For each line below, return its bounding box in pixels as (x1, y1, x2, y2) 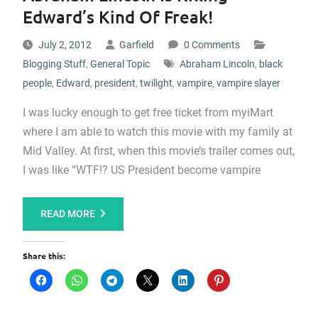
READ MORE (40, 208, 95, 219)
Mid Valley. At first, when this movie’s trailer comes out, (22, 144, 295, 158)
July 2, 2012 (38, 39, 92, 50)
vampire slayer (216, 77, 280, 89)
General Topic (89, 58, 150, 70)
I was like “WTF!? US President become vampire (22, 163, 261, 177)
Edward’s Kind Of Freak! (22, 6, 213, 28)
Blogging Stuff (22, 58, 86, 70)
